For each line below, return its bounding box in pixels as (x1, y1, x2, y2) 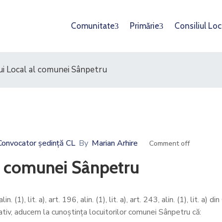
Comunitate (71, 21, 114, 31)
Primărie (130, 21, 159, 31)
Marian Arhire (92, 138, 138, 149)
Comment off (149, 139, 190, 148)
